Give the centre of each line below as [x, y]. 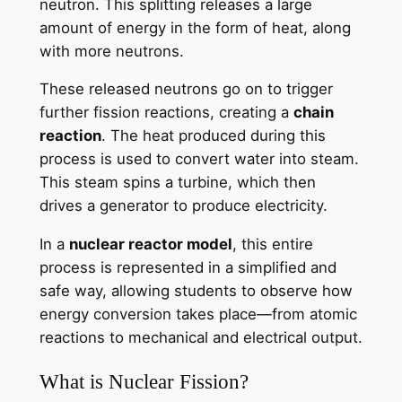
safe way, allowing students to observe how [196, 291]
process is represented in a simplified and [188, 268]
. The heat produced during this [213, 136]
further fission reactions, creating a [166, 113]
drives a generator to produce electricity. [183, 206]
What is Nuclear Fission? [144, 382]
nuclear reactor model [150, 245]
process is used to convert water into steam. [199, 159]
